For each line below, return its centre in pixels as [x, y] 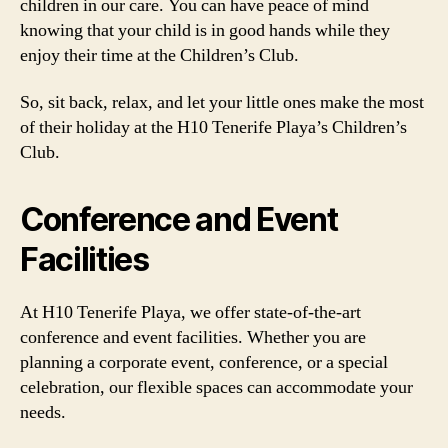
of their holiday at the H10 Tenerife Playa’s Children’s [213, 127]
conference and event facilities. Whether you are [193, 337]
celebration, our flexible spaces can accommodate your [216, 387]
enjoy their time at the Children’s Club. [159, 55]
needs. [43, 412]
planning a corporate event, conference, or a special [204, 362]
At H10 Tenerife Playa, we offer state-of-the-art [190, 312]
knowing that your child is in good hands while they [205, 30]
